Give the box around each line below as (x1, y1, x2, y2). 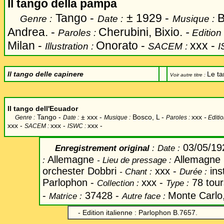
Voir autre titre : (170, 72, 207, 77)
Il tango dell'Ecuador (7, 104, 78, 112)
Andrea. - (7, 25, 55, 38)
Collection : (97, 178, 141, 188)
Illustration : (45, 40, 96, 51)
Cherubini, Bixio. (98, 25, 185, 38)
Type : (166, 178, 189, 188)
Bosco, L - (130, 113, 164, 121)
